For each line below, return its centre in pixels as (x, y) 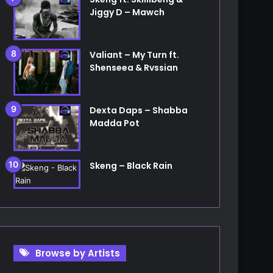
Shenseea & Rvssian (134, 67)
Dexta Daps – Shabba (139, 110)
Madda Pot (115, 123)
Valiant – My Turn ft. (135, 55)
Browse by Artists (78, 253)
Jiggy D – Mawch (127, 12)
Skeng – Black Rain (131, 165)
